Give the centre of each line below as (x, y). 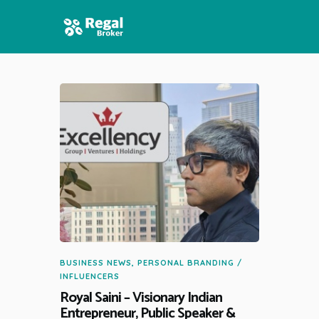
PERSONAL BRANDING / (190, 263)
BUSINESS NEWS (96, 263)
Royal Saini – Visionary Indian (141, 298)
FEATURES (94, 119)
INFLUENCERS (90, 277)
